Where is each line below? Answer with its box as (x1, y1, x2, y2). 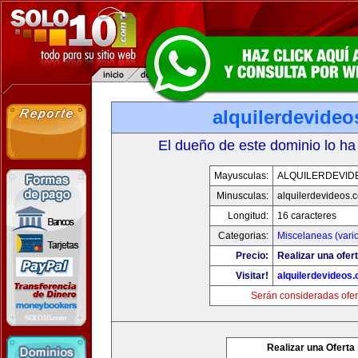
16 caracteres (276, 210, 336, 221)
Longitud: (227, 210, 268, 221)
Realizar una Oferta (267, 342, 355, 353)
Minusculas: (216, 190, 268, 201)
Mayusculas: (213, 170, 268, 181)
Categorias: (217, 230, 268, 241)
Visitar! (235, 270, 268, 281)
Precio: (235, 250, 268, 261)
